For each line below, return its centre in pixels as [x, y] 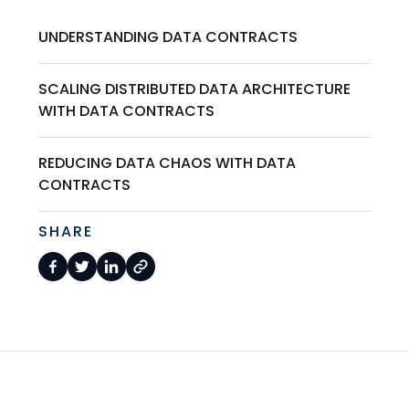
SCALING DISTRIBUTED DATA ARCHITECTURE [195, 89]
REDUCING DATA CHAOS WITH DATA [168, 163]
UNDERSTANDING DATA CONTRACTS [168, 37]
